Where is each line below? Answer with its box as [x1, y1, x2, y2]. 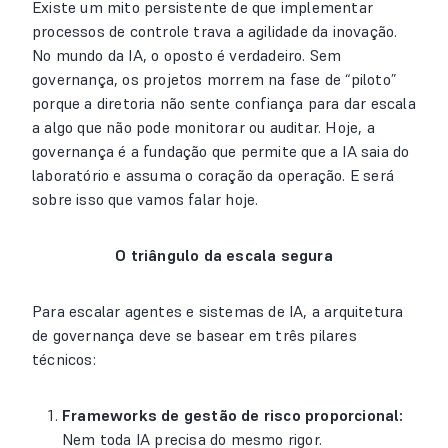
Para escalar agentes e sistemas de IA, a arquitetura [32, 301, 404, 321]
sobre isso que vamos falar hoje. [32, 189, 259, 209]
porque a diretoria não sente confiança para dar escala [32, 93, 416, 113]
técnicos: [32, 349, 96, 369]
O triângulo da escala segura [115, 245, 333, 265]
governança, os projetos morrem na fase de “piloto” [32, 69, 397, 89]
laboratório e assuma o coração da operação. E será [32, 165, 395, 185]
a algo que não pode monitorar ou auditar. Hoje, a [32, 117, 375, 137]
